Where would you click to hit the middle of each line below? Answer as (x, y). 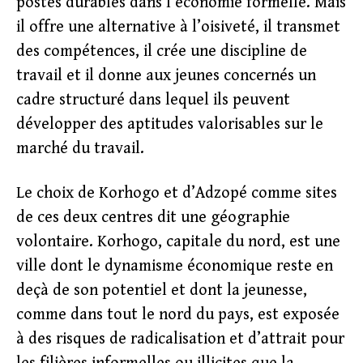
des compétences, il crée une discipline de (162, 51)
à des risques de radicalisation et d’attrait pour (180, 339)
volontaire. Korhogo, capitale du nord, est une (178, 242)
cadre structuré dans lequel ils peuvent (153, 100)
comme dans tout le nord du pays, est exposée (178, 315)
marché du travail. (80, 149)
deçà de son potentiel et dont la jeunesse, (162, 290)
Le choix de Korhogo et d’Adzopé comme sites (177, 193)
